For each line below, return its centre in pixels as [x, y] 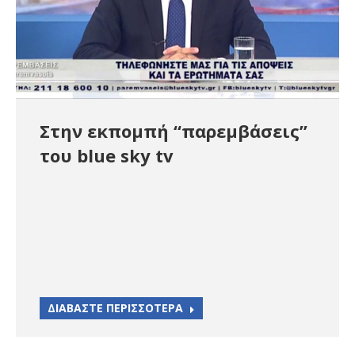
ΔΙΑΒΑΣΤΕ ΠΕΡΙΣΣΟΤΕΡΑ [115, 307]
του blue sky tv [107, 155]
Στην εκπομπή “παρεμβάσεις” [174, 130]
